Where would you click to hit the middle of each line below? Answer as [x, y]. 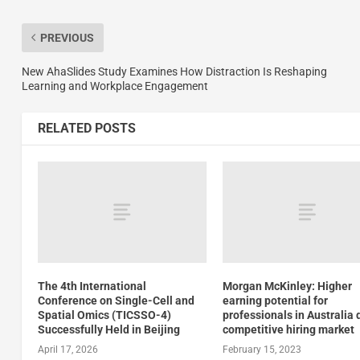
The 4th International [92, 286]
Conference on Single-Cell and [116, 301]
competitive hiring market [289, 329]
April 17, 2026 [67, 350]
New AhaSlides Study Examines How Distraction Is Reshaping [174, 71]
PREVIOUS [67, 37]
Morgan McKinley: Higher [288, 286]
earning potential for [276, 301]
